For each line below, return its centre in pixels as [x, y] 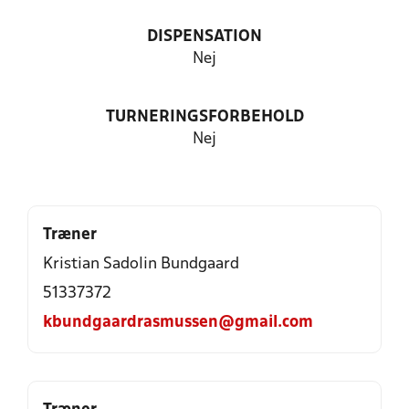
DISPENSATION [204, 37]
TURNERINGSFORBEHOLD [204, 117]
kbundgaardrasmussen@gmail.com [178, 323]
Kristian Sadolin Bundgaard [141, 264]
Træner [70, 235]
